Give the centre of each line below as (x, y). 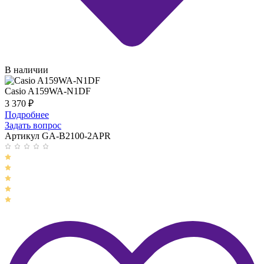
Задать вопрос (33, 126)
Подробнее (27, 115)
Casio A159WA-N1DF (48, 91)
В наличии (27, 70)
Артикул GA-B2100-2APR (58, 136)
